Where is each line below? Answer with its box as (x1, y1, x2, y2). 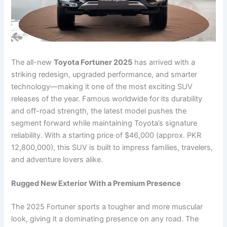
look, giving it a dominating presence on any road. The (11, 214, 199, 224)
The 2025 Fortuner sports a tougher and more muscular (11, 202, 203, 212)
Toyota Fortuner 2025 (54, 58, 133, 67)
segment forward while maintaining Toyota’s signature (11, 119, 198, 128)
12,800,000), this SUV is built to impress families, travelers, (11, 143, 213, 153)
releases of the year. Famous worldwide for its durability (11, 94, 203, 104)
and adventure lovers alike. (11, 155, 103, 165)
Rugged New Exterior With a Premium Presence (11, 179, 181, 188)
